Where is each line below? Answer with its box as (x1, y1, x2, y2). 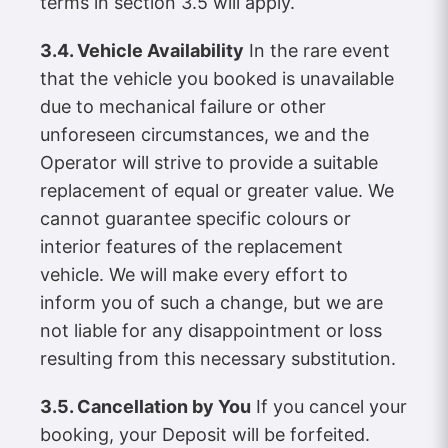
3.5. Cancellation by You (40, 396, 251, 418)
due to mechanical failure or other (40, 96, 326, 118)
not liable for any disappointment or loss (40, 320, 382, 342)
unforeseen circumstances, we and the (40, 124, 369, 146)
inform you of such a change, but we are (40, 292, 383, 314)
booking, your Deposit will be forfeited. (40, 424, 370, 446)
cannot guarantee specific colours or (40, 208, 351, 230)
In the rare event (244, 40, 390, 62)
